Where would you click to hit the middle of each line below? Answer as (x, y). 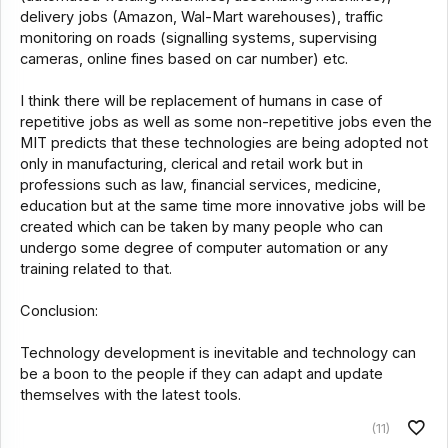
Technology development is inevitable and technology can (217, 353)
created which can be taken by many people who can (201, 227)
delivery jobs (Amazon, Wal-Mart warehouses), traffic (201, 17)
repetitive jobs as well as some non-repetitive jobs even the (225, 122)
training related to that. (95, 269)
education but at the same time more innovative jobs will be (222, 206)
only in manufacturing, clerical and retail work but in (191, 164)
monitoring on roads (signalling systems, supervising (198, 38)
